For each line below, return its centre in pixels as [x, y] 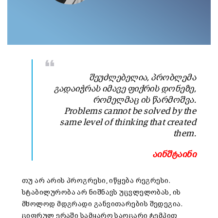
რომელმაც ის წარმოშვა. [144, 100]
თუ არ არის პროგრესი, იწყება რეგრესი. [96, 181]
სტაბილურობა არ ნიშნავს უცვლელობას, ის [101, 193]
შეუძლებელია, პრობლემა [142, 78]
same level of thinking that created [128, 123]
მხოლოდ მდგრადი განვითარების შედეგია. [102, 204]
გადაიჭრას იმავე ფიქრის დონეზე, [125, 89]
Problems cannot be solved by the [130, 112]
